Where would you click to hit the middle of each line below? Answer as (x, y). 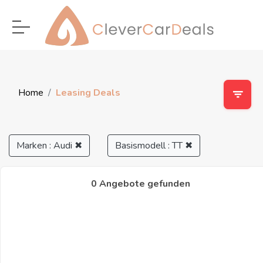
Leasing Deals (88, 93)
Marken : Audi (45, 146)
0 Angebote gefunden (141, 184)
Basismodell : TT (150, 146)
